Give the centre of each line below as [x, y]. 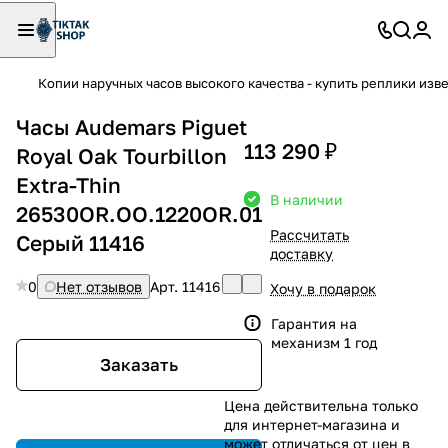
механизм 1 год [326, 342]
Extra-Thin [68, 184]
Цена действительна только [321, 405]
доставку [301, 253]
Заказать [139, 365]
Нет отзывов [99, 286]
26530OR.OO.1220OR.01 [139, 213]
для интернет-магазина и [312, 424]
